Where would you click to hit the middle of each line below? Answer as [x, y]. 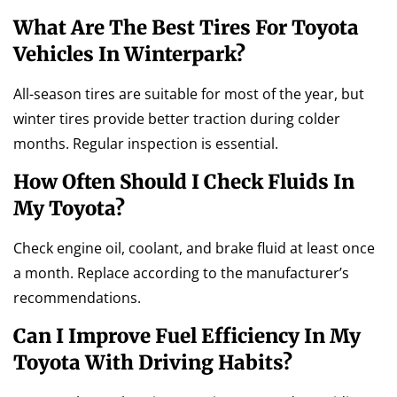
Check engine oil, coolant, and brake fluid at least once [194, 248]
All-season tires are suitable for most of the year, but [189, 93]
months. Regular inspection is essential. [146, 143]
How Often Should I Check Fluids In [184, 181]
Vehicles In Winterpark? [129, 54]
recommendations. [77, 297]
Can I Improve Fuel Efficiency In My [187, 336]
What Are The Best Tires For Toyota [186, 27]
